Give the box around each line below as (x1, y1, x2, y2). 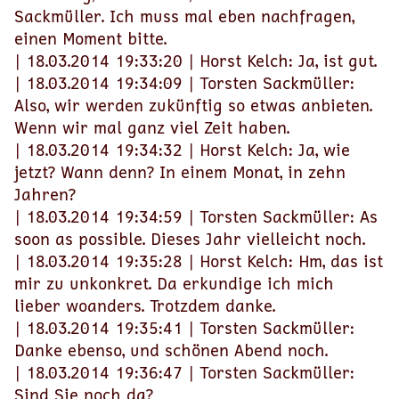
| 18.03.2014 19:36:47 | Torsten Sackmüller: (14, 361, 354, 384)
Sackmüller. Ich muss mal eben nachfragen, (14, 4, 354, 28)
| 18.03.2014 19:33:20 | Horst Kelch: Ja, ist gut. (14, 49, 377, 72)
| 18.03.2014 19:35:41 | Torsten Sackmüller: (14, 316, 354, 339)
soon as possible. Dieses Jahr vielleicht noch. (14, 227, 365, 250)
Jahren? (14, 183, 76, 206)
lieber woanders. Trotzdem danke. (14, 294, 275, 317)
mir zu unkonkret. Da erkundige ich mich (14, 272, 334, 295)
